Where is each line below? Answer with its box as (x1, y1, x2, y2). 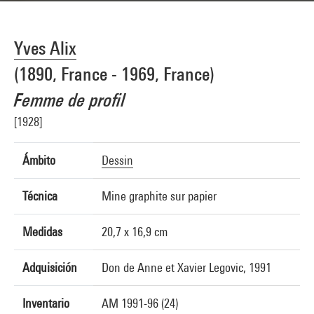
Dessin (102, 153, 133, 168)
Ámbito (22, 153, 55, 168)
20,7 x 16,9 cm (102, 224, 168, 239)
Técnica (22, 189, 57, 203)
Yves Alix (14, 37, 76, 59)
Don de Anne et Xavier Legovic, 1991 (102, 260, 271, 275)
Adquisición (22, 260, 77, 275)
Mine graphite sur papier (102, 189, 217, 203)
